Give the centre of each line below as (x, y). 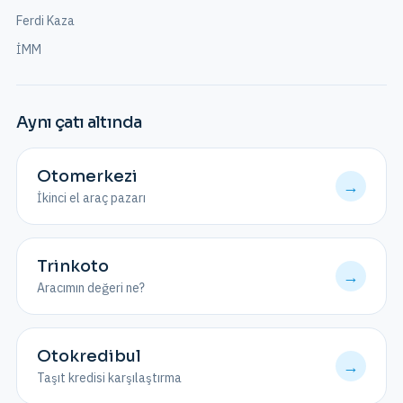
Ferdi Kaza (45, 21)
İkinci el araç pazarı (91, 198)
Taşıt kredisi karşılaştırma (109, 378)
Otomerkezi (87, 176)
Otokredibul (89, 356)
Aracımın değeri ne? (91, 288)
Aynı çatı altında (79, 122)
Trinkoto (73, 266)
